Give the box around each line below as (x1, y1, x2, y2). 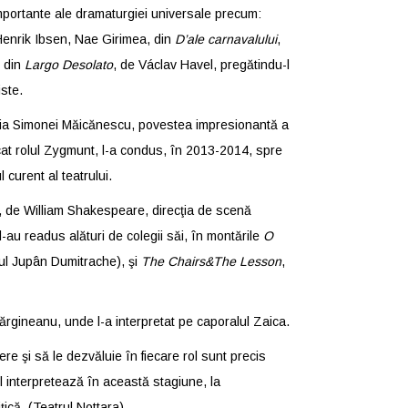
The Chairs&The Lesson (140, 254, 281, 269)
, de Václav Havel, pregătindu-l (112, 57, 290, 72)
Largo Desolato (24, 57, 113, 72)
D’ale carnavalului (174, 32, 277, 46)
